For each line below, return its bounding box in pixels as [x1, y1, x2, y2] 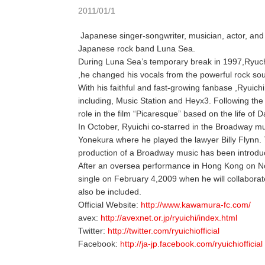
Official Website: [78, 200, 141, 210]
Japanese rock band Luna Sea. [78, 44, 195, 54]
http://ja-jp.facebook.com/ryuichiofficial [120, 239, 263, 249]
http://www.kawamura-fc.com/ [141, 200, 251, 210]
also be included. [78, 187, 141, 197]
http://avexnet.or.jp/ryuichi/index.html [101, 213, 237, 223]
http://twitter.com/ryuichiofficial [108, 226, 219, 236]
